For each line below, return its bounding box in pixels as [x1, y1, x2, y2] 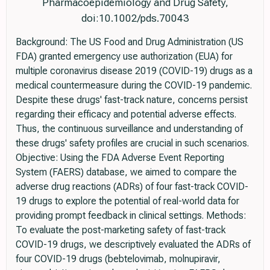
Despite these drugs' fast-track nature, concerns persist [16, 93, 248, 105]
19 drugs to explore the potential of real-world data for [16, 195, 239, 207]
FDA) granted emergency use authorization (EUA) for [16, 50, 233, 62]
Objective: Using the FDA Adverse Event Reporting [16, 151, 224, 163]
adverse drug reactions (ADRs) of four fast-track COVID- [16, 180, 248, 192]
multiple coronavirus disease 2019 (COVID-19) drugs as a [16, 64, 253, 77]
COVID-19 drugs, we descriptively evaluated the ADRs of [16, 238, 251, 250]
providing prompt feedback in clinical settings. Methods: [16, 209, 246, 221]
